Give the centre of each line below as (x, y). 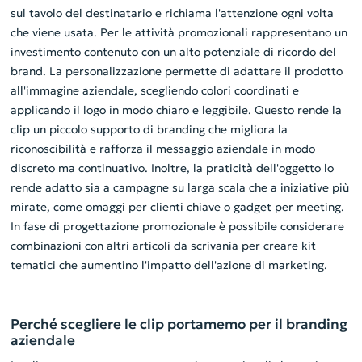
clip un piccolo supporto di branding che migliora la (149, 130)
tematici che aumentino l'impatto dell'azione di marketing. (168, 265)
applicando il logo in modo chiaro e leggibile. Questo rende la (176, 110)
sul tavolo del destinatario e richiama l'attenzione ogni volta (172, 13)
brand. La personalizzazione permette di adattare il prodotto (176, 72)
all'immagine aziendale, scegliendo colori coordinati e (154, 91)
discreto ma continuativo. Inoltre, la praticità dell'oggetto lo (172, 168)
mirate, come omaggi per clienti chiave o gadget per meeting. (177, 207)
